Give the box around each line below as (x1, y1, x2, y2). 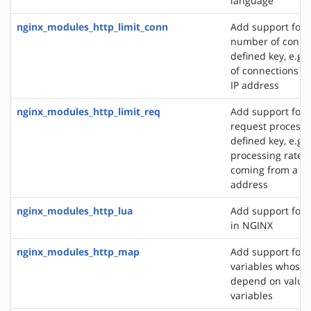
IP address (230, 78, 279, 92)
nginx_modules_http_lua (17, 203, 133, 217)
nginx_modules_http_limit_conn (17, 19, 168, 33)
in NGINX (230, 218, 273, 232)
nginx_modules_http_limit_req (17, 104, 160, 118)
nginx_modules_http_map (17, 244, 140, 258)
